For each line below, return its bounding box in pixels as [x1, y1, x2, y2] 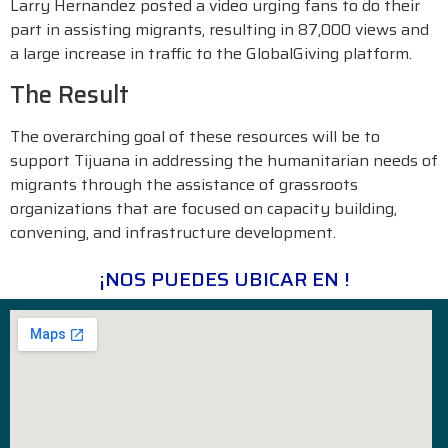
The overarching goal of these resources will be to [10, 123, 380, 149]
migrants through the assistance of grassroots [10, 171, 358, 197]
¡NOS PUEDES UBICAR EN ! [98, 263, 350, 296]
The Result [10, 75, 129, 114]
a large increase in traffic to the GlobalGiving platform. [10, 41, 412, 67]
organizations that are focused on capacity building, [10, 195, 397, 221]
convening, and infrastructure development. [10, 219, 336, 245]
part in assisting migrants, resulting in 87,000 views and [10, 17, 429, 43]
